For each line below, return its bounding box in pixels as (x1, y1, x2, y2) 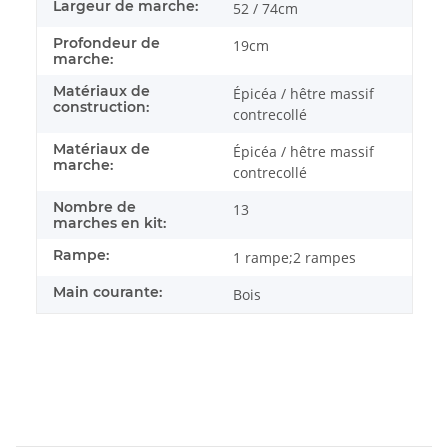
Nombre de (53, 197, 136, 216)
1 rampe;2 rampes (233, 247, 356, 267)
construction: (53, 97, 149, 116)
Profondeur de (53, 33, 160, 52)
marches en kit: (53, 213, 166, 232)
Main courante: (53, 282, 162, 301)
